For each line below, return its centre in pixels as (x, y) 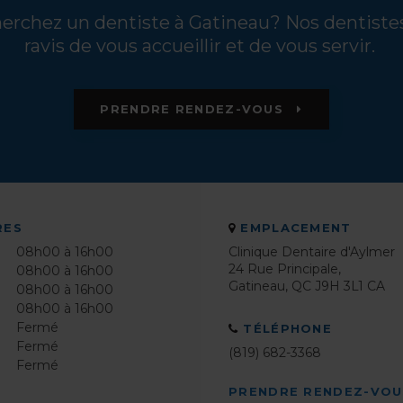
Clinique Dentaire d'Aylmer (312, 252)
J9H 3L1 (339, 287)
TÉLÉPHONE (288, 329)
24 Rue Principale (283, 269)
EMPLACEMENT (296, 228)
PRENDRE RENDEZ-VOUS (194, 109)
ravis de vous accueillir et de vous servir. (201, 45)
